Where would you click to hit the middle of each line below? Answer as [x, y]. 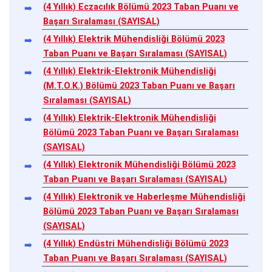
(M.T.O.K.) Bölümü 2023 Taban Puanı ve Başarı [139, 86]
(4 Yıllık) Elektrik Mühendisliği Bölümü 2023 [134, 39]
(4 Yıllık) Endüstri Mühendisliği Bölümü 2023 [136, 243]
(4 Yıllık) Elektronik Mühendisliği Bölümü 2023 [139, 165]
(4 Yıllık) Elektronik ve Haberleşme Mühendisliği [144, 197]
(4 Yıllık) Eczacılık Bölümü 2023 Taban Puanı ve [141, 7]
